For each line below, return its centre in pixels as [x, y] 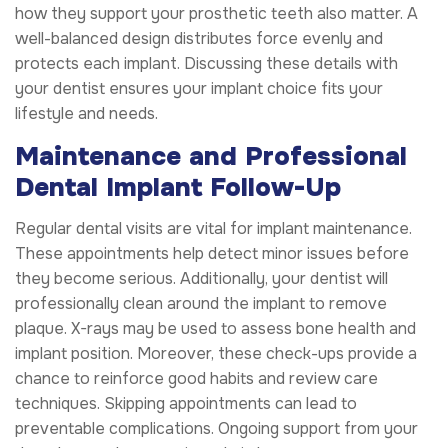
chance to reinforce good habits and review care [196, 378]
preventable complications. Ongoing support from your [216, 428]
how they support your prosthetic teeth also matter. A [216, 14]
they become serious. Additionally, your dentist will [201, 278]
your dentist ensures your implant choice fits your [199, 89]
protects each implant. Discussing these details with [206, 64]
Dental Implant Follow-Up [178, 188]
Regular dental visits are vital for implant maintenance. [213, 228]
